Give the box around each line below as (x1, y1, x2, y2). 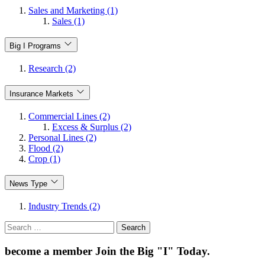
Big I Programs (9, 41, 61, 51)
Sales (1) (52, 15, 85, 26)
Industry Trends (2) (28, 201, 100, 212)
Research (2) (28, 63, 76, 74)
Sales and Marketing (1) (28, 5, 118, 15)
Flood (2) (28, 143, 63, 153)
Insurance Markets (9, 89, 73, 98)
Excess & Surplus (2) (52, 121, 131, 132)
